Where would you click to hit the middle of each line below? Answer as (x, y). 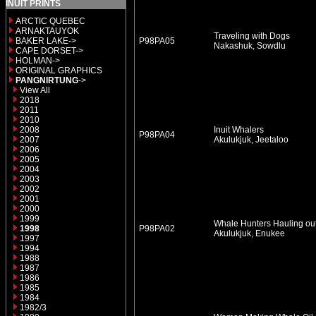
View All (35, 90)
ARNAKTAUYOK (47, 31)
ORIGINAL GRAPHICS (59, 71)
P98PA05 (157, 41)
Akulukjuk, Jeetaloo (251, 140)
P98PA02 (157, 229)
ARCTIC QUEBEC (50, 21)
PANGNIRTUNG (47, 80)
